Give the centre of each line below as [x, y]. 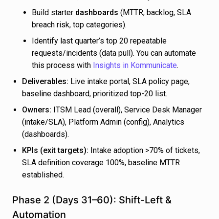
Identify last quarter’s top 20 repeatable [99, 41]
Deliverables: [45, 82]
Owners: [37, 110]
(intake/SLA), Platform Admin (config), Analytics [103, 122]
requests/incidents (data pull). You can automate [114, 53]
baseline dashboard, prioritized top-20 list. [95, 94]
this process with [62, 66]
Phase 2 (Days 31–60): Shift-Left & [92, 200]
